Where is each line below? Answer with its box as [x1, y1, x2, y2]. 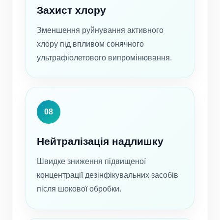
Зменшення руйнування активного [37, 26, 164, 35]
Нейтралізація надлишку [37, 136, 164, 147]
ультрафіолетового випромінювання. [37, 54, 172, 62]
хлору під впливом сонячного [37, 40, 144, 49]
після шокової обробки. [37, 185, 121, 193]
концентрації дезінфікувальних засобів [37, 171, 178, 180]
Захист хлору [37, 4, 106, 16]
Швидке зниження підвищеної [37, 157, 146, 166]
